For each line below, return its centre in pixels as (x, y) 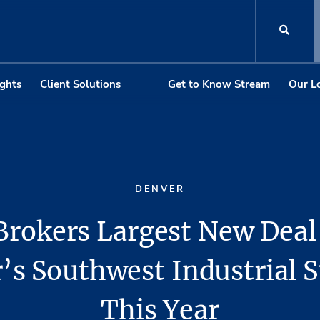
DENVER (160, 190)
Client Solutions (80, 84)
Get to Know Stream (219, 84)
